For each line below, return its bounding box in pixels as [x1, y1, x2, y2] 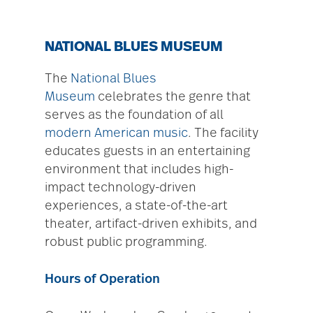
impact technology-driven [45, 182, 196, 195]
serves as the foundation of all [45, 109, 224, 122]
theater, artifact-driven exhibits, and [45, 218, 257, 231]
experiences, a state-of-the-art [45, 200, 228, 213]
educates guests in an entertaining [45, 145, 250, 159]
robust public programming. [45, 236, 208, 249]
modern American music [45, 127, 188, 140]
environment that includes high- [45, 163, 233, 177]
